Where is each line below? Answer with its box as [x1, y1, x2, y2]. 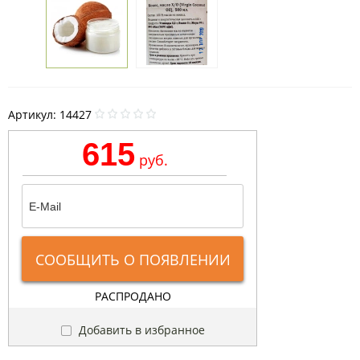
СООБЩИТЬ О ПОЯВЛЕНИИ [35, 250, 231, 270]
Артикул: [8, 107, 59, 123]
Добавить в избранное [75, 322, 205, 338]
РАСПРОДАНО [94, 288, 171, 305]
